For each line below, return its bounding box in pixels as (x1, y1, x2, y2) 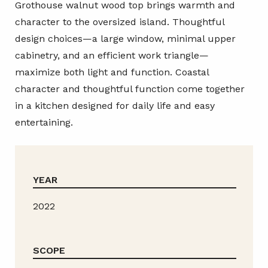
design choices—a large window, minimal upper (15, 33, 236, 45)
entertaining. (15, 117, 73, 129)
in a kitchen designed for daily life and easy (15, 100, 215, 112)
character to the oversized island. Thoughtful (15, 16, 224, 28)
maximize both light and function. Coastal (15, 66, 209, 78)
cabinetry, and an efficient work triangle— (15, 50, 209, 62)
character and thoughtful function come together (15, 83, 245, 95)
